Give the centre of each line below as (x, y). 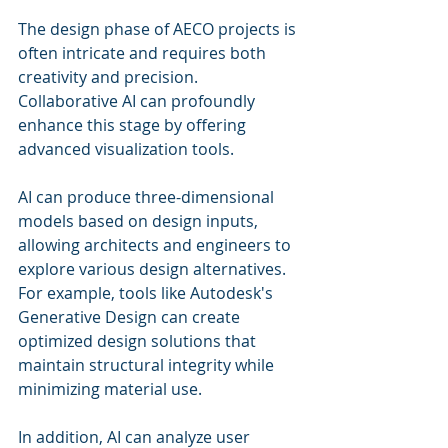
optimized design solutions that (139, 341)
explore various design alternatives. (154, 269)
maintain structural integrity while (148, 365)
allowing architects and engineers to (156, 245)
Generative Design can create (131, 317)
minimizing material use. (110, 389)
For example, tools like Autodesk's (147, 293)
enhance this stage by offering (134, 125)
